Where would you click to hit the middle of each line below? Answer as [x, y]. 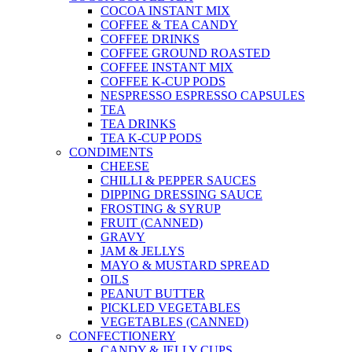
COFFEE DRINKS [150, 39]
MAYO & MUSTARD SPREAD [185, 266]
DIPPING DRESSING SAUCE [181, 195]
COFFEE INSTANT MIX [167, 68]
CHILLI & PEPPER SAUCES [178, 181]
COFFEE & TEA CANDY [169, 25]
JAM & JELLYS [143, 251]
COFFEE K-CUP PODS [163, 82]
